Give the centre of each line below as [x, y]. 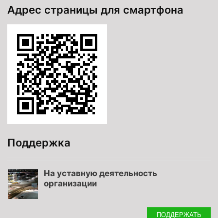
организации [70, 183]
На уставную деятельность [100, 173]
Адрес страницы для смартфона [95, 9]
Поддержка [39, 143]
